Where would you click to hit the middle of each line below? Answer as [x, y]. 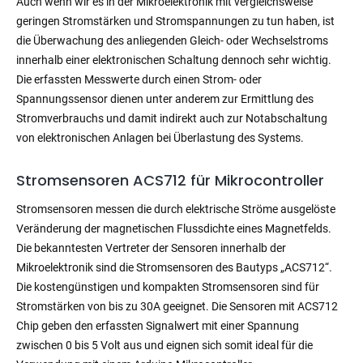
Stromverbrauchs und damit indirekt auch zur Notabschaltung [172, 118]
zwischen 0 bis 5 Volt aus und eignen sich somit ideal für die [164, 345]
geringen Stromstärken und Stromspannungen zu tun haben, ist [175, 21]
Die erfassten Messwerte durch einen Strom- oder [139, 79]
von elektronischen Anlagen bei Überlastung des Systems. [160, 137]
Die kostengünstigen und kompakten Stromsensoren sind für [168, 286]
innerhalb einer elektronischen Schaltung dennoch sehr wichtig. [174, 60]
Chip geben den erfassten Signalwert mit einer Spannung [158, 325]
